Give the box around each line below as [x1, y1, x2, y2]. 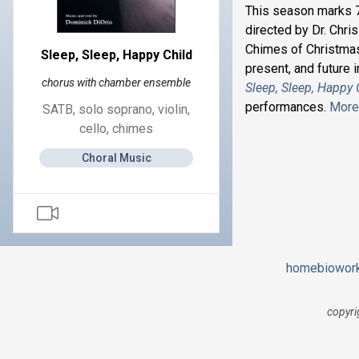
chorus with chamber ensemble [42, 76, 191, 89]
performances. [245, 99, 329, 115]
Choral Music [81, 151, 151, 164]
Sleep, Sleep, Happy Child [40, 47, 192, 63]
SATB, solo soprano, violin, [42, 102, 190, 117]
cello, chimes [79, 121, 153, 136]
